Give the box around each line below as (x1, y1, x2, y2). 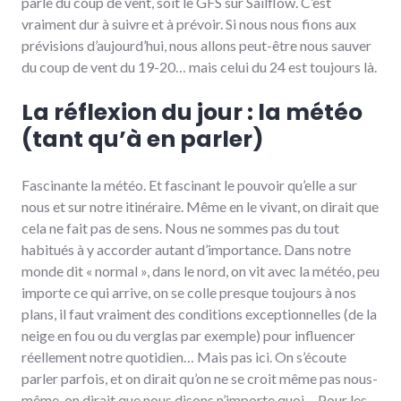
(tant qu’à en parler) (21, 124, 264, 155)
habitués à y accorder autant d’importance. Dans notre (21, 241, 351, 258)
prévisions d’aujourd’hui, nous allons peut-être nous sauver (21, 37, 371, 54)
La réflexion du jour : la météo (21, 97, 363, 128)
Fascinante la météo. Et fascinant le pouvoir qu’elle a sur (21, 176, 357, 193)
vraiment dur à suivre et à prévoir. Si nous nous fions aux (21, 15, 356, 32)
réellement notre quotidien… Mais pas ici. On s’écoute (21, 348, 346, 365)
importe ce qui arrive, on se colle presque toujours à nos (21, 284, 356, 301)
